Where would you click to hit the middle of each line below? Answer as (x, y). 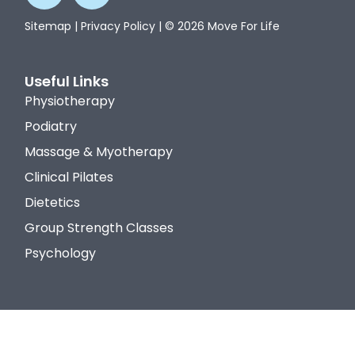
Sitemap (48, 27)
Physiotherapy (70, 101)
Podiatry (51, 127)
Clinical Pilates (69, 177)
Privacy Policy (118, 27)
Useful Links (67, 82)
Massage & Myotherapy (99, 152)
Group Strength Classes (99, 228)
